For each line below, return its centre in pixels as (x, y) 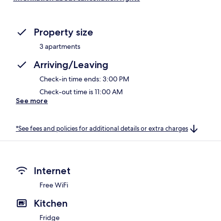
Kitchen (51, 203)
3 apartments (60, 46)
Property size (63, 32)
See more (32, 100)
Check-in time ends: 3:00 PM (84, 79)
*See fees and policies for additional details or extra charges (102, 128)
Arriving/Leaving (71, 64)
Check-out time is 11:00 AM (81, 92)
